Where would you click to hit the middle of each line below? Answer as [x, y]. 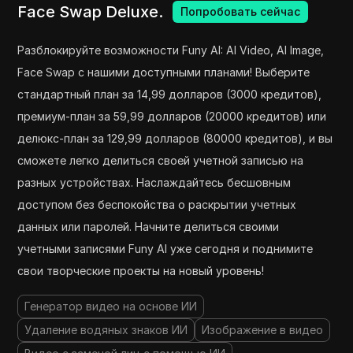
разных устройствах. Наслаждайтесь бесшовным [154, 182]
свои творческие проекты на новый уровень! [141, 270]
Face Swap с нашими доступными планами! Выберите [164, 72]
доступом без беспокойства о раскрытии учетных [157, 204]
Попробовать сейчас [241, 11]
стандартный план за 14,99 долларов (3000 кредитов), [170, 94]
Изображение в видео [263, 329]
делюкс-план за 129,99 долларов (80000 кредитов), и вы [175, 138]
